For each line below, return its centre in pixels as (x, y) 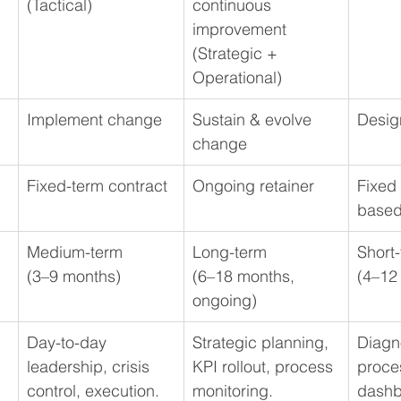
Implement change (94, 120)
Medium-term (77, 252)
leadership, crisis (90, 367)
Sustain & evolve (254, 120)
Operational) (237, 78)
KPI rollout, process (265, 367)
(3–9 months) (74, 277)
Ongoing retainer (256, 186)
